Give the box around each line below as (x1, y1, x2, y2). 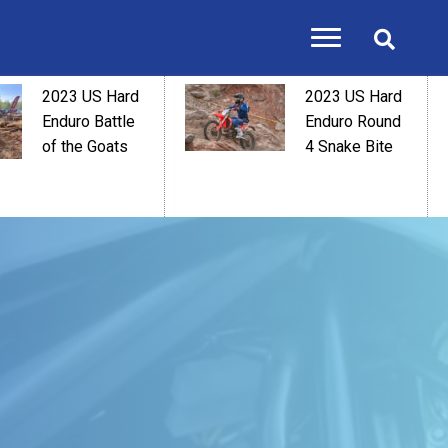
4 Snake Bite (305, 137, 393, 156)
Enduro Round (305, 112, 401, 131)
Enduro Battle (42, 112, 135, 131)
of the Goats (42, 137, 128, 156)
